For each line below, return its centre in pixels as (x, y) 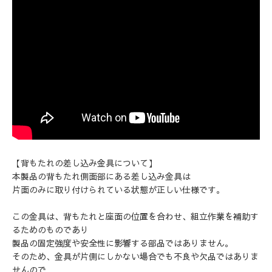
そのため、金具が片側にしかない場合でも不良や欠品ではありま (135, 256)
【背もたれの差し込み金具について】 (84, 163)
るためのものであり (50, 229)
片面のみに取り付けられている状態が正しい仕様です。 (118, 189)
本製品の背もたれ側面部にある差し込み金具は (101, 176)
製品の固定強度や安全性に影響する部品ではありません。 (123, 243)
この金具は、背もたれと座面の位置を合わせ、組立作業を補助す (135, 216)
